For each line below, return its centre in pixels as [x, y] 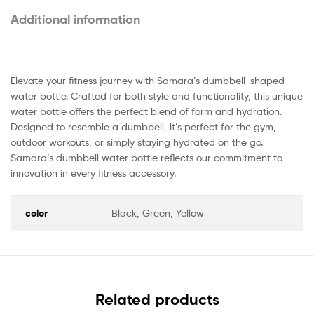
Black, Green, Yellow [157, 213]
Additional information [75, 20]
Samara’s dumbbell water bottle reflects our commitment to [146, 158]
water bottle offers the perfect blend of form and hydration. [146, 111]
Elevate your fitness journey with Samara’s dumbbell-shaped [148, 81]
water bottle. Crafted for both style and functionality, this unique [157, 96]
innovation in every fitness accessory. [93, 173]
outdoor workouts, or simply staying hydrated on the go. [137, 142]
